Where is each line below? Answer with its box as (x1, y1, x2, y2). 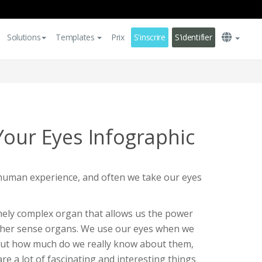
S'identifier (174, 32, 212, 43)
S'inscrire (133, 32, 166, 43)
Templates (56, 32, 95, 43)
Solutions (6, 32, 41, 43)
